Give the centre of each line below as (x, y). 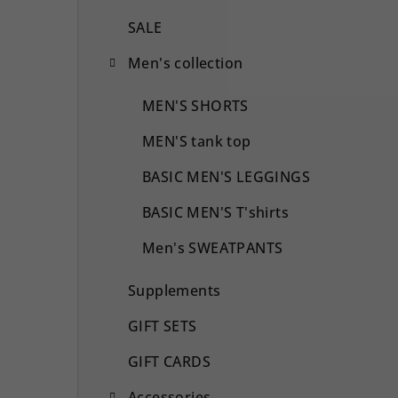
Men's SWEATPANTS (213, 247)
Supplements (175, 290)
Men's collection (186, 63)
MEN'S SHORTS (195, 105)
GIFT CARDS (170, 361)
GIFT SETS (163, 326)
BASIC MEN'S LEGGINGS (226, 176)
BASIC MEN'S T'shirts (215, 212)
